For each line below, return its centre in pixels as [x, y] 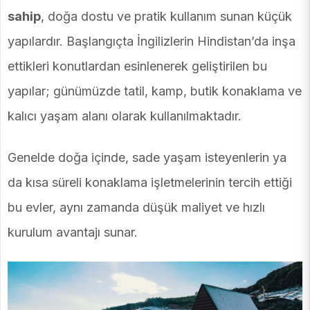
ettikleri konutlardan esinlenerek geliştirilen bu [137, 66]
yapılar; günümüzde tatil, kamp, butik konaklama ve [155, 91]
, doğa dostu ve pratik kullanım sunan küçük [166, 16]
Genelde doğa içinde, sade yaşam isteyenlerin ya [147, 157]
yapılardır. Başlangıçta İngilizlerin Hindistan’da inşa [152, 41]
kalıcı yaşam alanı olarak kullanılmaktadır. [125, 116]
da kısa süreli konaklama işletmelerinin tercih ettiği [150, 182]
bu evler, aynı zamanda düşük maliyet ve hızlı [136, 207]
